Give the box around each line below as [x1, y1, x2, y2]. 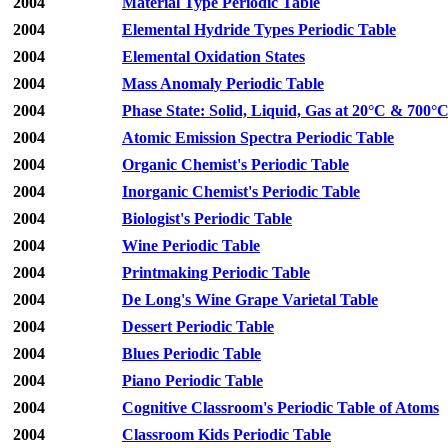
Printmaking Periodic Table [122, 264, 310, 282]
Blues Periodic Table [122, 345, 261, 363]
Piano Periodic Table [122, 372, 263, 390]
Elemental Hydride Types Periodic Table [122, 21, 396, 39]
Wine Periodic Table [122, 237, 260, 255]
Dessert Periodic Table [122, 318, 274, 336]
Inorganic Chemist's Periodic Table [122, 183, 360, 201]
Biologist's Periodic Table [122, 210, 292, 228]
